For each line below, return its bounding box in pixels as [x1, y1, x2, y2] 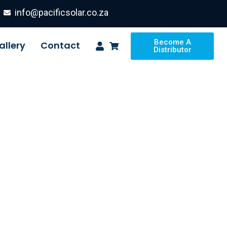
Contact [41, 39, 81, 52]
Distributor [153, 45, 192, 54]
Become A [154, 37, 191, 47]
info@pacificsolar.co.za [15, 7, 109, 18]
